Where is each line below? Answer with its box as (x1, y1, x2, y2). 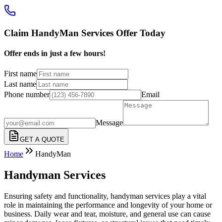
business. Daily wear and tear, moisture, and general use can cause (4, 209, 211, 218)
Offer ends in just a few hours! (4, 49, 106, 58)
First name (4, 69, 37, 78)
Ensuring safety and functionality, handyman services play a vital (4, 191, 206, 200)
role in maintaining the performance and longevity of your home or (4, 200, 212, 209)
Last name (4, 79, 36, 88)
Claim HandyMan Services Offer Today (4, 28, 166, 39)
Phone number (4, 90, 50, 99)
